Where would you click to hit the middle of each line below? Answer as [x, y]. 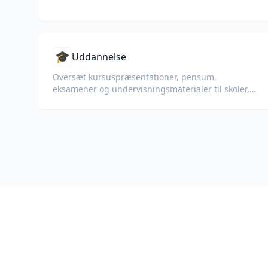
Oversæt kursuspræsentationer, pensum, [135, 77]
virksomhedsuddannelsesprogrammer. [130, 113]
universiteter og [85, 101]
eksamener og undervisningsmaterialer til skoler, [151, 89]
